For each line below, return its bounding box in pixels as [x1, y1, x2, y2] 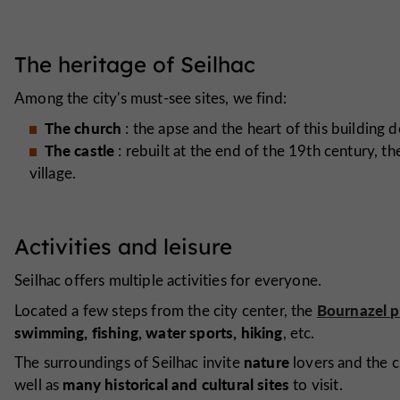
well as [14, 373, 60, 395]
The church [44, 116, 122, 138]
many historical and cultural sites [62, 372, 290, 395]
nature [243, 350, 289, 372]
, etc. [282, 321, 315, 343]
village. [29, 162, 77, 183]
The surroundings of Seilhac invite [14, 351, 244, 372]
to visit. [289, 373, 343, 395]
